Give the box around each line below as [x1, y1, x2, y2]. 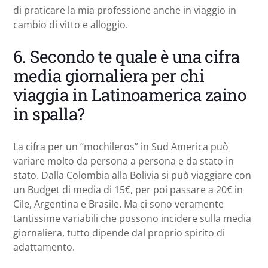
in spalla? [13, 102, 85, 125]
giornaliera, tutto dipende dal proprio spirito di [13, 226, 225, 239]
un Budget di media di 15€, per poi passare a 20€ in [13, 182, 243, 196]
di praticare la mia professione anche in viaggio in [13, 3, 236, 17]
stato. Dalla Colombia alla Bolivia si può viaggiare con [13, 168, 251, 182]
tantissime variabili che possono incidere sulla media [13, 211, 251, 225]
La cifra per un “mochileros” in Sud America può [13, 139, 229, 153]
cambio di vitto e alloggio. [13, 17, 128, 31]
